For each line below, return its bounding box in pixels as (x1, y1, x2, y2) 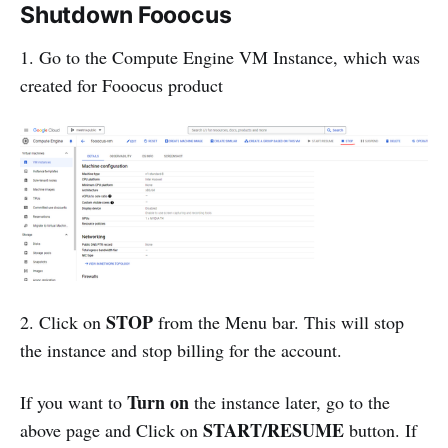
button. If (344, 418, 417, 443)
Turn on (127, 389, 189, 416)
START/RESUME (203, 417, 344, 444)
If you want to (20, 390, 127, 415)
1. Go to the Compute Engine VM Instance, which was (20, 45, 420, 70)
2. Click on (20, 310, 106, 335)
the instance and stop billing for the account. (20, 338, 342, 363)
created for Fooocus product (20, 73, 223, 98)
